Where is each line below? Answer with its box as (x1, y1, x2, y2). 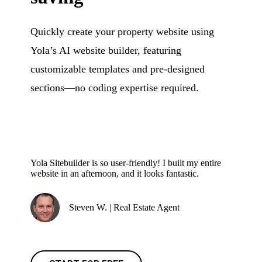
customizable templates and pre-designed (30, 63, 205, 75)
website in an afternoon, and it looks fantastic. (30, 168, 199, 178)
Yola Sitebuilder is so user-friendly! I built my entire (30, 158, 222, 168)
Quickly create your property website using (30, 26, 215, 37)
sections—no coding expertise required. (30, 82, 199, 94)
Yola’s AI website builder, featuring (30, 44, 182, 56)
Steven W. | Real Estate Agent (69, 202, 180, 212)
